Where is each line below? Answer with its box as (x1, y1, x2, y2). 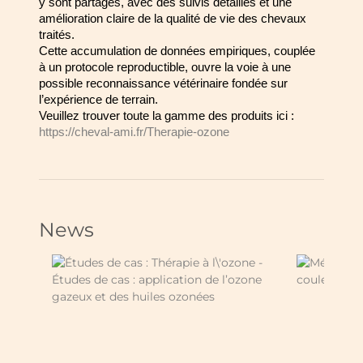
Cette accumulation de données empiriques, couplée (39, 44, 315, 58)
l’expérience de (39, 92, 122, 106)
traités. (39, 28, 75, 41)
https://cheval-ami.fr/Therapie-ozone (39, 125, 229, 139)
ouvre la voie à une (191, 60, 291, 74)
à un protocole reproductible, (39, 60, 191, 74)
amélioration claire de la (39, 11, 166, 25)
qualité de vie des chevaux (166, 11, 306, 25)
